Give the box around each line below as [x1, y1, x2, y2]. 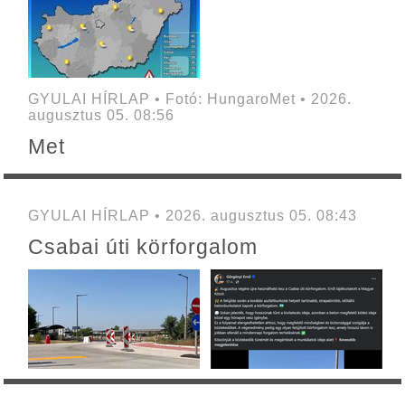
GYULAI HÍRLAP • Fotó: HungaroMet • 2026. [27, 90, 352, 107]
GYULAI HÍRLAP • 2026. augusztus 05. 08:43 [27, 207, 357, 223]
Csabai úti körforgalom [27, 234, 258, 259]
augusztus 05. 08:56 [27, 107, 174, 123]
